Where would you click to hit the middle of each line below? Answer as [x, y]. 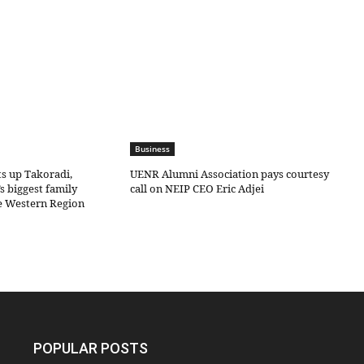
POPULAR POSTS [91, 349]
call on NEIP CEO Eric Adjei [197, 189]
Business [153, 149]
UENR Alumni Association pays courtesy [230, 174]
